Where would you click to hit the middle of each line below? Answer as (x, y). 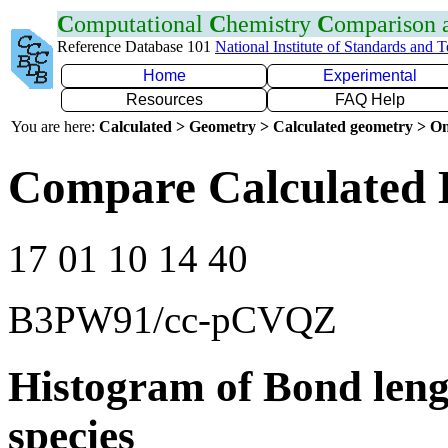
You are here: (55, 126)
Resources (164, 99)
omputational (141, 24)
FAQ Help (370, 99)
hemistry (271, 24)
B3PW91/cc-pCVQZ (172, 319)
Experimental (370, 75)
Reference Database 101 (136, 46)
